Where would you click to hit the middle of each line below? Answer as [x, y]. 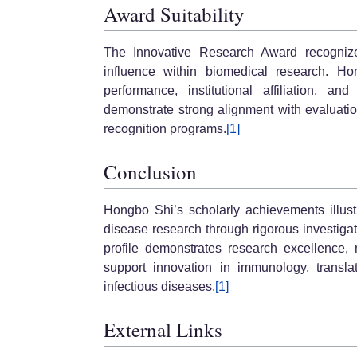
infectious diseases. [159, 287]
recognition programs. [165, 129]
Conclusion [150, 171]
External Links [163, 330]
